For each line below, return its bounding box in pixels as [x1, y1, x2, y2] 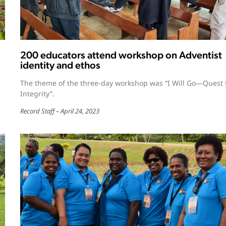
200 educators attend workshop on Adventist [20, 48, 222, 61]
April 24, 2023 [60, 106, 99, 116]
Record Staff [20, 106, 54, 116]
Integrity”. [20, 88, 54, 98]
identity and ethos [20, 59, 100, 71]
